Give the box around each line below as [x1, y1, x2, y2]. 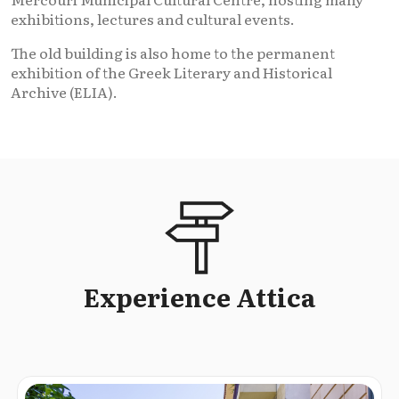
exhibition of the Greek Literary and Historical [11, 61, 332, 83]
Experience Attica [84, 277, 315, 315]
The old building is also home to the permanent [11, 41, 335, 63]
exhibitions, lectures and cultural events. [11, 7, 295, 29]
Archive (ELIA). [11, 80, 118, 102]
